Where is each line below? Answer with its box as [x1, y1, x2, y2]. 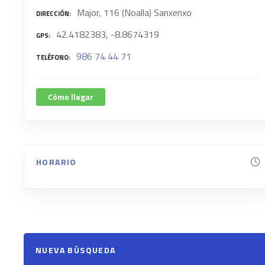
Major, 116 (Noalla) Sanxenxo [77, 5, 192, 20]
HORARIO [36, 155, 77, 168]
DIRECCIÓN [36, 8, 69, 19]
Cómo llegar [48, 90, 93, 103]
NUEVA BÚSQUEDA [35, 244, 116, 257]
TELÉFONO [36, 52, 69, 63]
